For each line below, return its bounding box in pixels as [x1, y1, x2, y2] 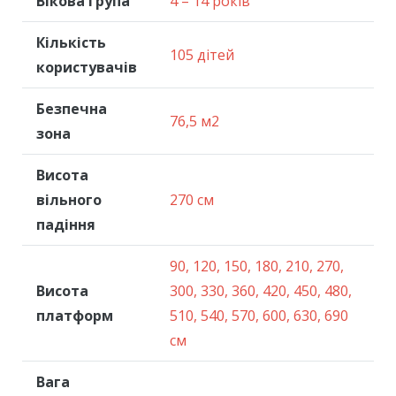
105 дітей [170, 45, 234, 65]
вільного [36, 190, 102, 209]
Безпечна [36, 99, 107, 118]
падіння [36, 215, 95, 234]
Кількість [36, 33, 106, 52]
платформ [36, 306, 113, 325]
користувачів [36, 57, 137, 77]
